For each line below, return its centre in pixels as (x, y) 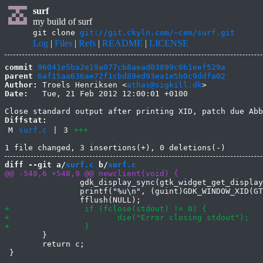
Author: (21, 85)
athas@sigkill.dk (164, 85)
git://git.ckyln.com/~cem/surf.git (157, 33)
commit (19, 67)
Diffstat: (26, 120)
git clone (56, 33)
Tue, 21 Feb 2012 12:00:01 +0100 (108, 94)
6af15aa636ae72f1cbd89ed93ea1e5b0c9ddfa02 (131, 76)
